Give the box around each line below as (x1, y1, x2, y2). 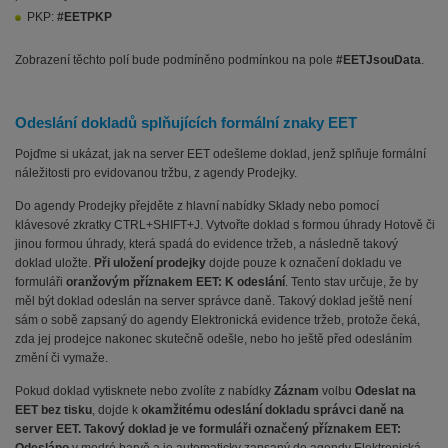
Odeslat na (355, 384, 416, 399)
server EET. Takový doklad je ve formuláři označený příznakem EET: (15, 422, 401, 437)
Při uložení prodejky (94, 256, 206, 271)
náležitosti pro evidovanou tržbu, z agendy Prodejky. (15, 166, 297, 181)
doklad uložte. (15, 256, 94, 271)
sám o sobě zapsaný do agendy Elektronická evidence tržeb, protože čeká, (15, 313, 420, 328)
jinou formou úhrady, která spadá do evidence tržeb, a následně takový (15, 237, 398, 252)
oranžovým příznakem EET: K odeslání (66, 275, 285, 290)
